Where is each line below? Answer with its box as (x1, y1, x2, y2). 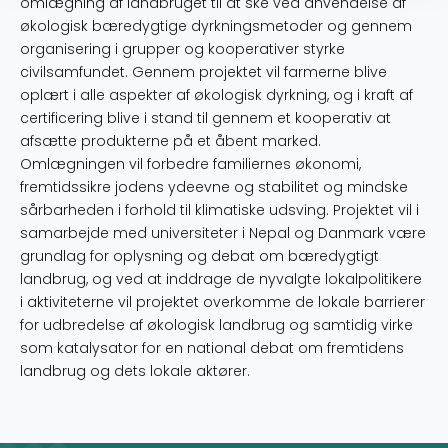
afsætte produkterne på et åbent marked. (20, 131, 321, 151)
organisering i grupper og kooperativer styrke (20, 39, 345, 59)
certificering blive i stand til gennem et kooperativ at (20, 108, 391, 128)
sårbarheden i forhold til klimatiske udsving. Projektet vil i (20, 200, 419, 220)
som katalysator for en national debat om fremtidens (20, 338, 404, 358)
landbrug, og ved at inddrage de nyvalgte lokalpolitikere (20, 269, 422, 289)
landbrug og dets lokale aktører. (20, 361, 250, 381)
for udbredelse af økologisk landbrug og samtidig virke (20, 315, 413, 335)
